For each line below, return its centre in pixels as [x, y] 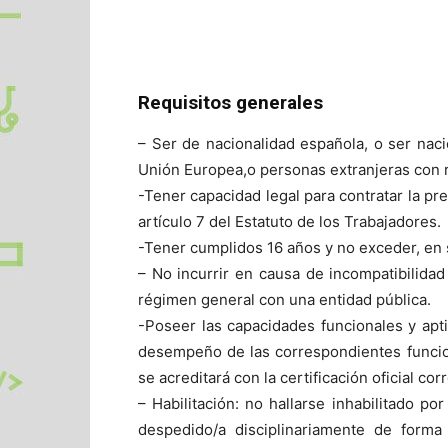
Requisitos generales [230, 102]
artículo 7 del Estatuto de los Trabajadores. [289, 221]
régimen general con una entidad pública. [284, 299]
